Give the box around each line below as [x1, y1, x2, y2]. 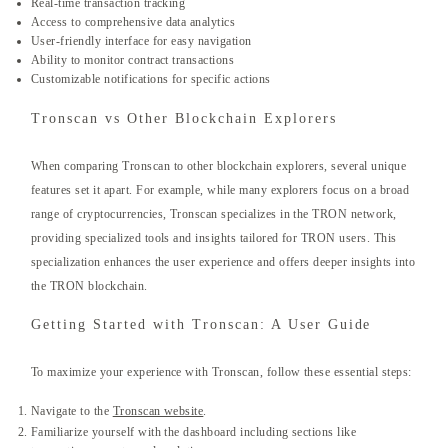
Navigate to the [31, 404, 113, 419]
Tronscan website [112, 404, 204, 419]
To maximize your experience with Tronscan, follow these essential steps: [31, 365, 412, 380]
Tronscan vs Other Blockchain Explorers [31, 111, 337, 127]
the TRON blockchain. [31, 279, 148, 294]
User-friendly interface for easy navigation [31, 34, 252, 49]
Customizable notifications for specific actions [31, 72, 271, 87]
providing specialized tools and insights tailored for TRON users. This [31, 231, 397, 246]
